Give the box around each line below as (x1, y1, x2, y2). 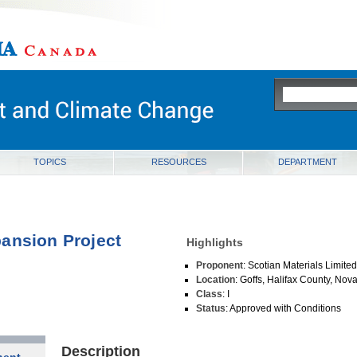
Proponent (196, 260, 244, 271)
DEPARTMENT (278, 157, 337, 167)
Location (196, 274, 236, 285)
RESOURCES (151, 157, 206, 167)
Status (196, 303, 226, 314)
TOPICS (33, 157, 66, 167)
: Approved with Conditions (226, 303, 342, 314)
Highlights (186, 236, 243, 249)
